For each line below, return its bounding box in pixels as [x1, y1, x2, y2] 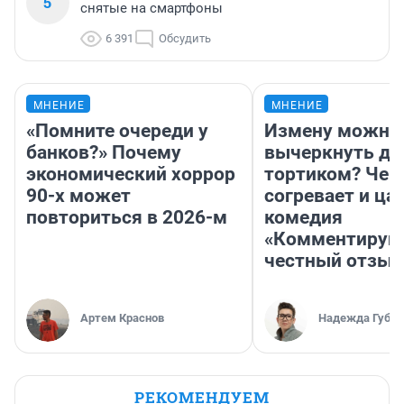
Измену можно [264, 120, 400, 142]
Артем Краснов [80, 311, 164, 326]
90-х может [26, 185, 131, 207]
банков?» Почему [26, 142, 181, 164]
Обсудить [159, 32, 211, 46]
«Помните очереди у [26, 120, 208, 142]
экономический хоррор [26, 163, 235, 186]
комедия [264, 207, 343, 229]
